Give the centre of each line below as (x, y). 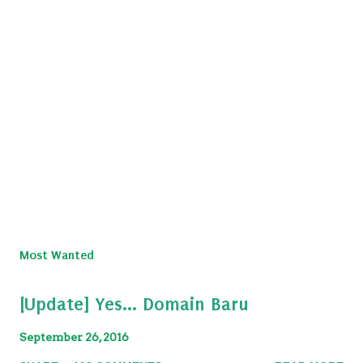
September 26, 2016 (74, 337)
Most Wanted (57, 255)
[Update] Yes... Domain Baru (134, 304)
